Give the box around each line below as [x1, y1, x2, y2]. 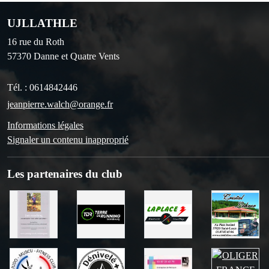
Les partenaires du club [7, 167, 122, 180]
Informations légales [7, 119, 83, 130]
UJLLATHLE [7, 16, 77, 29]
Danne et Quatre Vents [34, 50, 119, 61]
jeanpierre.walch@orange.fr [7, 98, 113, 109]
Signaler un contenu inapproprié [7, 134, 128, 145]
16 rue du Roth [7, 36, 64, 47]
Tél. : [7, 82, 29, 92]
